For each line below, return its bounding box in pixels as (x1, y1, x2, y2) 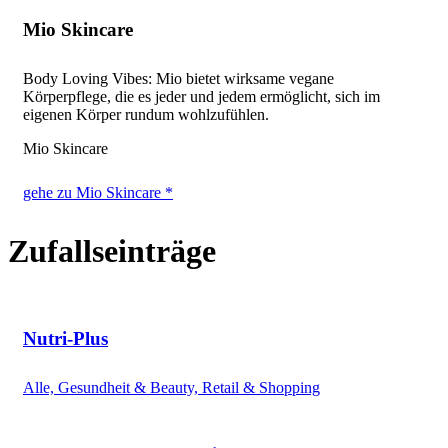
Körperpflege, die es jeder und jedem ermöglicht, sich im (23, 87, 380, 105)
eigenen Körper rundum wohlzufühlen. (23, 105, 269, 123)
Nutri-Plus (23, 328, 108, 350)
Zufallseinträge (8, 233, 216, 270)
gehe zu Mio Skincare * (23, 183, 173, 201)
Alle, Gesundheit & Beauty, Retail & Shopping (23, 379, 320, 397)
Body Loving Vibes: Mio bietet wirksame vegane (23, 69, 334, 87)
